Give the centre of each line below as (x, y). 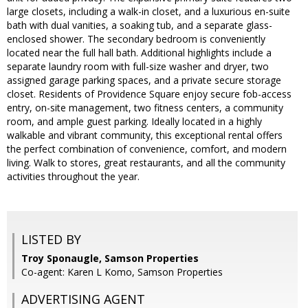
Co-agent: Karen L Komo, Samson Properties (122, 272)
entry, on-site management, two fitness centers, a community (145, 108)
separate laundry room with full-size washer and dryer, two (138, 67)
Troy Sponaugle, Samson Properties (110, 258)
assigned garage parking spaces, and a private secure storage (144, 80)
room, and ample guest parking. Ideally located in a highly (134, 122)
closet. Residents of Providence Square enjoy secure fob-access (149, 94)
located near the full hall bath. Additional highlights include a (139, 53)
